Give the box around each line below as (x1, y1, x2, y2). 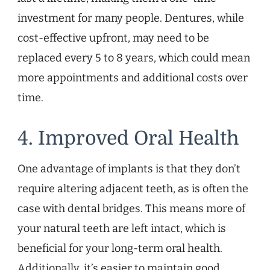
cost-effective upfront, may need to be (17, 31, 209, 45)
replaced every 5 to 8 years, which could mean (17, 51, 250, 65)
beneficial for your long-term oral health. (17, 242, 222, 256)
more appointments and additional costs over (17, 71, 248, 85)
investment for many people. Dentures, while (17, 11, 244, 25)
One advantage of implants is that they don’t (17, 162, 240, 176)
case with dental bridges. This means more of (17, 202, 245, 216)
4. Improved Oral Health (17, 127, 239, 150)
